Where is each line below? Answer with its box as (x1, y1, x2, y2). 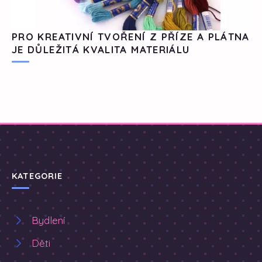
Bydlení (32, 214, 65, 227)
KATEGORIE (12, 170, 63, 182)
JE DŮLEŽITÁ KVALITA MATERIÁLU (12, 43, 190, 56)
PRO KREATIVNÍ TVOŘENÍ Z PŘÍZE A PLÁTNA (12, 30, 250, 43)
